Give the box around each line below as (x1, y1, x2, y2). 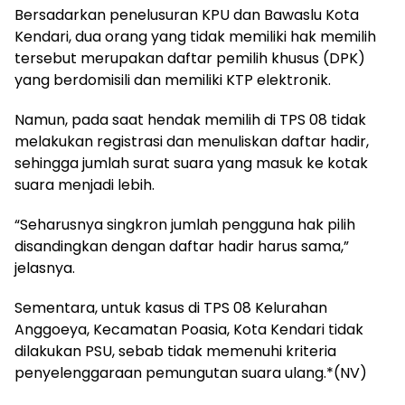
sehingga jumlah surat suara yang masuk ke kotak (14, 152, 368, 174)
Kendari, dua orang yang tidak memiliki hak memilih (14, 25, 376, 47)
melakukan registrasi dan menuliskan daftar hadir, (14, 130, 369, 152)
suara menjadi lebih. (14, 174, 155, 195)
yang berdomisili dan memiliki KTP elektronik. (14, 69, 331, 90)
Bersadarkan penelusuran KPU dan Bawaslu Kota (14, 4, 359, 25)
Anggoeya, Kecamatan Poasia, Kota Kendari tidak (14, 318, 363, 340)
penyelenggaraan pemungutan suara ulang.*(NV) (14, 362, 367, 383)
